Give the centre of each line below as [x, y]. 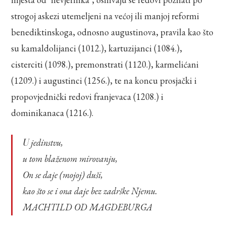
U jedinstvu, [46, 142]
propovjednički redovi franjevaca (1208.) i [88, 96]
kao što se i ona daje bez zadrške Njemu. [90, 191]
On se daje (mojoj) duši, [63, 175]
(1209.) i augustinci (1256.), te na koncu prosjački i [104, 80]
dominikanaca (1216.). [52, 112]
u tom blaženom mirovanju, [70, 158]
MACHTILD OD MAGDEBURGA [88, 207]
